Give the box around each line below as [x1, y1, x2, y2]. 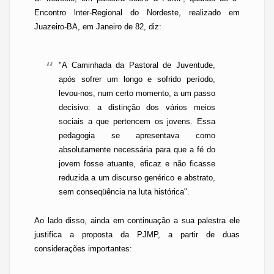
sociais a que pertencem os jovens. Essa [59, 117, 215, 126]
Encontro [34, 8, 74, 17]
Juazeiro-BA [34, 22, 78, 31]
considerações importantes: [34, 244, 132, 253]
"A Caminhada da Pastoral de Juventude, [59, 61, 215, 70]
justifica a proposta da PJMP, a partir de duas [34, 230, 240, 239]
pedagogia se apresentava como [59, 131, 215, 140]
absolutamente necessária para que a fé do [59, 145, 215, 154]
